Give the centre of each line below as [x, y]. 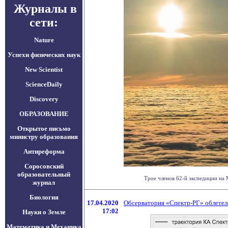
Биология [44, 197]
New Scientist [44, 69]
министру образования [44, 137]
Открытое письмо [44, 129]
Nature [44, 40]
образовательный [44, 174]
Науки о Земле [44, 212]
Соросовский [44, 166]
